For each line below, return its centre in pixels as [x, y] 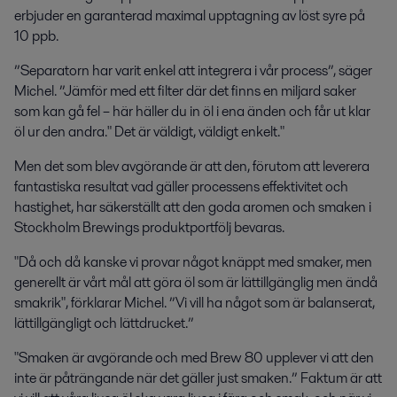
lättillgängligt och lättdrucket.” [104, 323]
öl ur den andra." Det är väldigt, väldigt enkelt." [149, 131]
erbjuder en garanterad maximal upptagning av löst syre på [190, 15]
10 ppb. [36, 35]
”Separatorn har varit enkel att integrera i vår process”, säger [193, 70]
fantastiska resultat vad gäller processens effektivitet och [181, 186]
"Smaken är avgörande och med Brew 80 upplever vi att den [194, 357]
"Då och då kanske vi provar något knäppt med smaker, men [193, 261]
